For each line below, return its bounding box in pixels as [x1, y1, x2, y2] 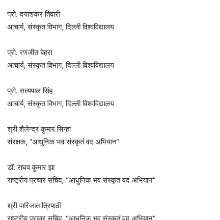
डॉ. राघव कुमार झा [7, 163, 55, 172]
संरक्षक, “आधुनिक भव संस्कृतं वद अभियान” [7, 137, 119, 147]
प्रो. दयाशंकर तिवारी [7, 9, 60, 19]
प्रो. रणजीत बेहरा [7, 48, 52, 57]
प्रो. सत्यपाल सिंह [7, 86, 53, 96]
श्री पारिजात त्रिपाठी [7, 201, 61, 211]
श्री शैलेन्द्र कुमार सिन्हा [7, 124, 71, 134]
